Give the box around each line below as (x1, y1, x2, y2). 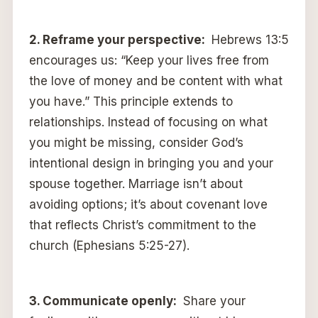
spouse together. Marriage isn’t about (28, 177, 243, 192)
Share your (179, 294, 246, 309)
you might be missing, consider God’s (28, 136, 243, 150)
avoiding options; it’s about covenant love (28, 197, 268, 212)
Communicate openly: (42, 294, 180, 309)
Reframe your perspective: (42, 33, 208, 48)
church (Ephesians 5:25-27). (28, 238, 190, 253)
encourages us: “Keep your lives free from (28, 53, 269, 68)
